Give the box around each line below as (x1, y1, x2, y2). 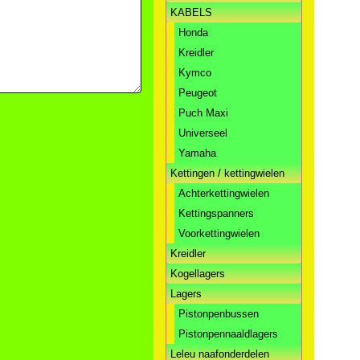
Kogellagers (170, 268, 225, 280)
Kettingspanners (178, 207, 254, 220)
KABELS (170, 6, 212, 19)
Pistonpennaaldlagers (178, 328, 278, 341)
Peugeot (178, 87, 217, 100)
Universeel (178, 127, 227, 140)
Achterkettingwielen (178, 187, 269, 200)
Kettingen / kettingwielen (170, 167, 284, 180)
